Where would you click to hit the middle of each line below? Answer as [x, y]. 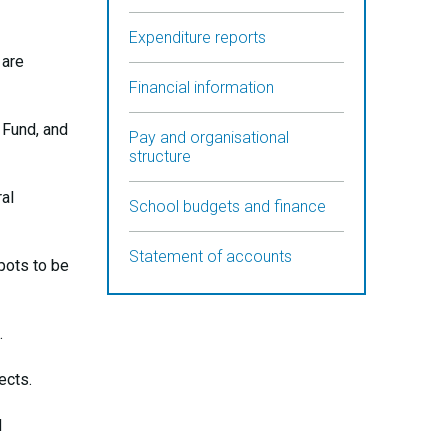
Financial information [201, 87]
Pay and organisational [209, 137]
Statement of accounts [210, 256]
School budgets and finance [227, 206]
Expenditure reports [197, 37]
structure [160, 156]
